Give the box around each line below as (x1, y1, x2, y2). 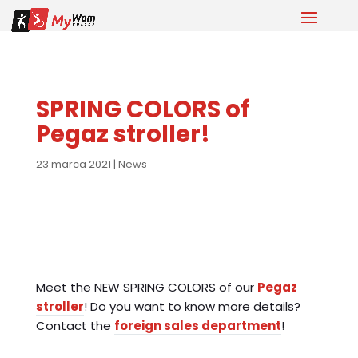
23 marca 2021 (35, 157, 111, 172)
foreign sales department (113, 317, 281, 334)
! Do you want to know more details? (83, 298, 300, 315)
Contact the (35, 317, 114, 334)
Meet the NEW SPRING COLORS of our (35, 279, 257, 296)
